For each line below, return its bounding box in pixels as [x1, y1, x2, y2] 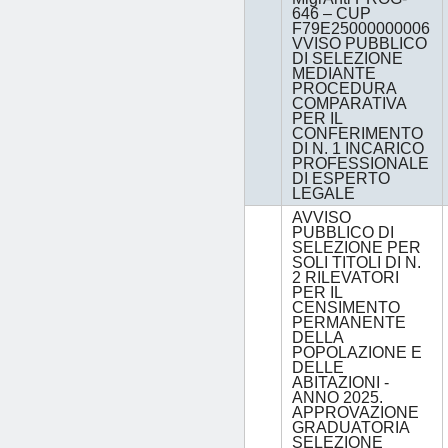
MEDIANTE [292, 65, 376, 83]
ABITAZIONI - [292, 374, 389, 392]
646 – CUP [292, 5, 371, 23]
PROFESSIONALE [292, 155, 429, 173]
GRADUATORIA [292, 419, 409, 437]
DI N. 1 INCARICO [292, 140, 424, 158]
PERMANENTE [292, 314, 406, 332]
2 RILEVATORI [292, 269, 399, 287]
